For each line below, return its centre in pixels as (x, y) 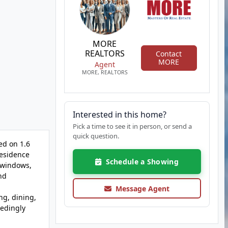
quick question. (96, 136)
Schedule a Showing (140, 162)
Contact (169, 53)
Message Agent (140, 188)
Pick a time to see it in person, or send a (132, 126)
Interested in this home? (119, 115)
